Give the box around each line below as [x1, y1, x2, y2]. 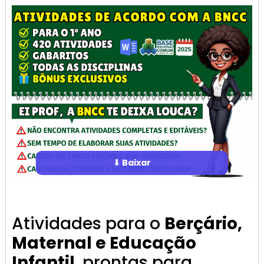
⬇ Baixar [113, 156, 151, 169]
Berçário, [164, 212, 242, 236]
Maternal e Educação [12, 232, 196, 255]
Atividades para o [12, 212, 164, 236]
